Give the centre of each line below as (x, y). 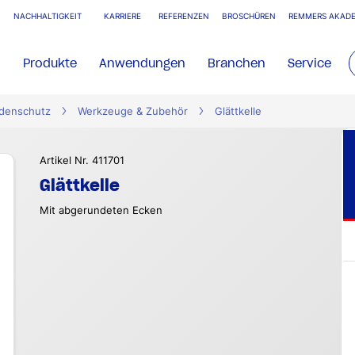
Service (310, 63)
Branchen (237, 63)
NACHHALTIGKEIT (48, 16)
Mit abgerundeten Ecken (101, 210)
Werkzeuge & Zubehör (133, 111)
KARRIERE (122, 16)
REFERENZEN (184, 16)
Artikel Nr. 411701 (82, 160)
